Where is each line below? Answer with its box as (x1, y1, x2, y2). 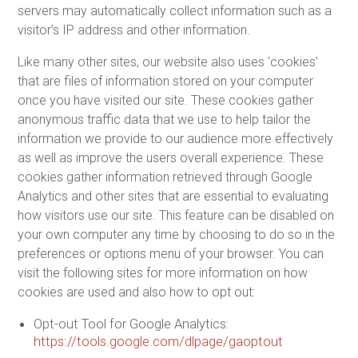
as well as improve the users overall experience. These (18, 149, 324, 165)
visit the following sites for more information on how (18, 265, 308, 280)
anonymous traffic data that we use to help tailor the (18, 111, 312, 127)
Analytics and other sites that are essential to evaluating (18, 188, 329, 204)
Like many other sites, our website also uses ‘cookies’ (18, 54, 319, 70)
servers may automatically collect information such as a (18, 2, 332, 18)
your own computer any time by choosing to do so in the (18, 226, 336, 242)
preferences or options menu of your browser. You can (18, 245, 324, 261)
